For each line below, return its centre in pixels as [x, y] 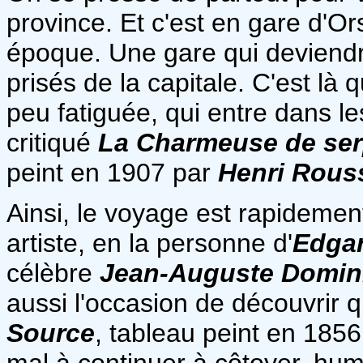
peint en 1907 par [112, 172]
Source [51, 333]
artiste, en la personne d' [149, 243]
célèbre [53, 273]
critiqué [52, 142]
